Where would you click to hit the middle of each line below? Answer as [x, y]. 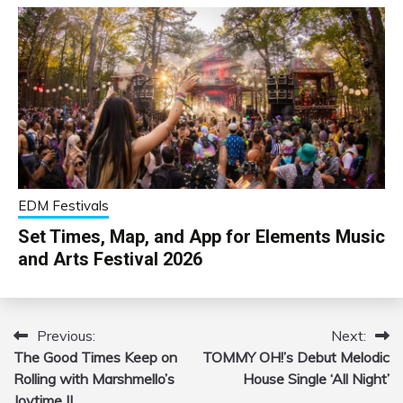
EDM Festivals [63, 206]
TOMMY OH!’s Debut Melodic [296, 358]
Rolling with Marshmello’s [94, 379]
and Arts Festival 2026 [110, 260]
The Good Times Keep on [95, 358]
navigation [67, 372]
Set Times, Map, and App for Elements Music [201, 237]
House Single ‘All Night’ [316, 379]
